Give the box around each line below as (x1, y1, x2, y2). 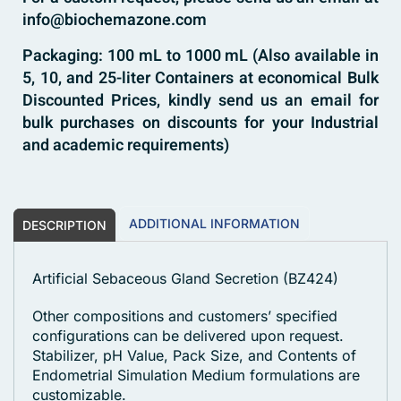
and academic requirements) (22, 133, 229, 158)
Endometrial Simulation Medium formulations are (32, 366, 360, 385)
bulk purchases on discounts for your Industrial (22, 111, 379, 136)
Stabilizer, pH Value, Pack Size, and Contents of (32, 346, 356, 365)
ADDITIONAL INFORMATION (129, 216, 300, 232)
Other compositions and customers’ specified (32, 307, 337, 326)
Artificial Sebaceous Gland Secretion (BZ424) (32, 269, 338, 288)
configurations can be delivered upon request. (32, 327, 344, 346)
